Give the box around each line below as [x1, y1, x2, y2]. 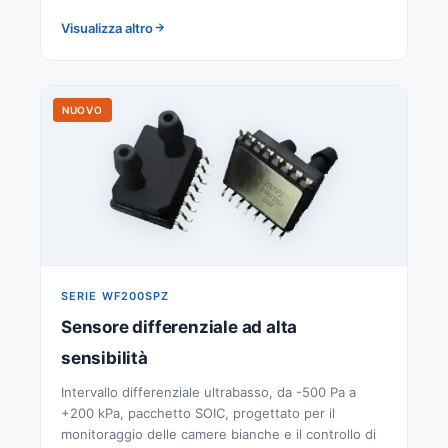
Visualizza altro [61, 19, 153, 36]
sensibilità [61, 347, 148, 368]
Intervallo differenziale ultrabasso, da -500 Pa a [61, 383, 356, 400]
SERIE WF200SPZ [61, 288, 170, 303]
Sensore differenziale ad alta [61, 316, 298, 337]
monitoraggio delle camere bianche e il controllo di [61, 425, 376, 442]
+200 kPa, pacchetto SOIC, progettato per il [61, 404, 335, 421]
